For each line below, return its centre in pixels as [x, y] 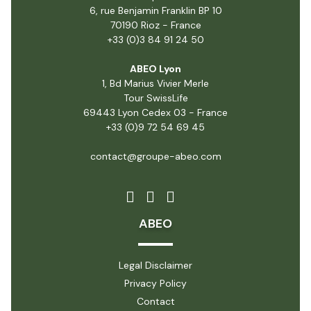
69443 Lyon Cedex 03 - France [155, 112]
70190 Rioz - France [155, 25]
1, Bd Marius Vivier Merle [155, 83]
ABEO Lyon [155, 68]
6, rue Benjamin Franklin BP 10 [155, 10]
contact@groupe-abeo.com [155, 156]
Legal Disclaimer [155, 266]
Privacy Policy [155, 284]
